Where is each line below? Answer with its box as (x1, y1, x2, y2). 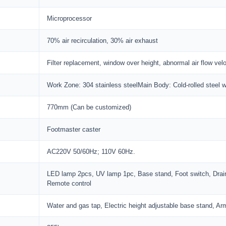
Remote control (47, 180, 91, 187)
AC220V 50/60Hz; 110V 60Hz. (47, 148, 135, 155)
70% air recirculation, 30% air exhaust (47, 37, 158, 44)
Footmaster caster (47, 126, 100, 133)
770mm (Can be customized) (47, 103, 131, 111)
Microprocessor (47, 15, 92, 22)
